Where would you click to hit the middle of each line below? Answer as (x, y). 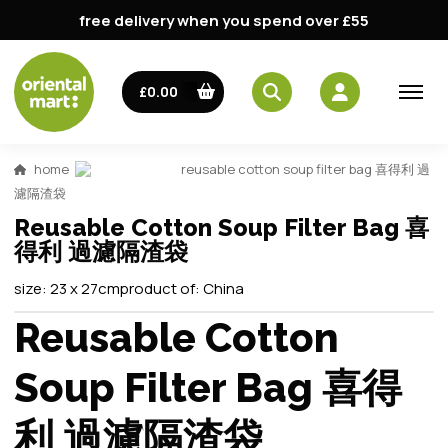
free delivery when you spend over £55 (224, 20)
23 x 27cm (85, 288)
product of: (161, 288)
